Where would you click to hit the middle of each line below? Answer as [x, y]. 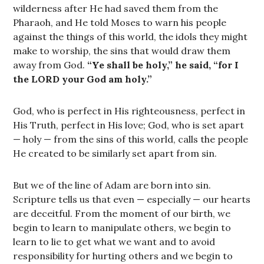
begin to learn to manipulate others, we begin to [122, 227]
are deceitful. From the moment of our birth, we [122, 213]
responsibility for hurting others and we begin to [123, 256]
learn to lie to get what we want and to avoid [114, 242]
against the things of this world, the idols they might [131, 37]
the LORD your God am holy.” [83, 79]
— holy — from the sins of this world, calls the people [131, 139]
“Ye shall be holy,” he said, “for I [163, 65]
